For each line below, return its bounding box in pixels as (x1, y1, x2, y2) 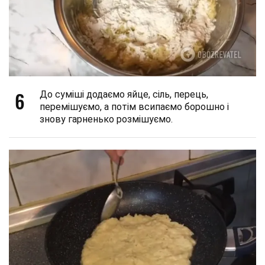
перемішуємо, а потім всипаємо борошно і (40, 101, 229, 113)
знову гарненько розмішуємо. (40, 114, 173, 125)
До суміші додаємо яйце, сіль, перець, (40, 89, 208, 101)
